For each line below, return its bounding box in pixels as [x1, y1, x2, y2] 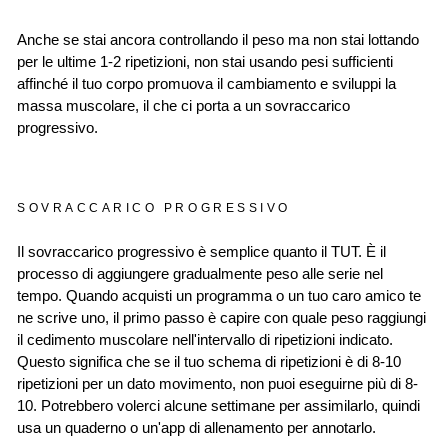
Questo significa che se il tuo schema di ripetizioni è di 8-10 [17, 354, 401, 370]
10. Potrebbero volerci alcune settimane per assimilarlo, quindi [17, 398, 420, 414]
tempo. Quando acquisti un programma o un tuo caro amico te [17, 288, 421, 304]
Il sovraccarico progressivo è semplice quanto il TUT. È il [17, 244, 386, 260]
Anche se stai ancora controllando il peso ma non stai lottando [17, 32, 419, 48]
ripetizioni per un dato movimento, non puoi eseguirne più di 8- [17, 376, 418, 392]
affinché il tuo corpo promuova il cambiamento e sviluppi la [17, 76, 396, 92]
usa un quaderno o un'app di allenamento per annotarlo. [17, 420, 376, 436]
